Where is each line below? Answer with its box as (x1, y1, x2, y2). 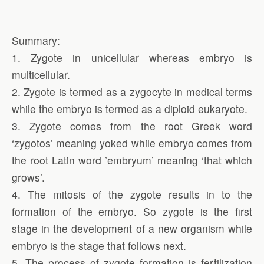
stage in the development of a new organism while (12, 221, 252, 236)
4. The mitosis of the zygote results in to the (12, 187, 252, 202)
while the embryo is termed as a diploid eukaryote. (12, 101, 247, 117)
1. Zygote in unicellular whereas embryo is (12, 50, 252, 65)
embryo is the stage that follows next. (12, 238, 186, 253)
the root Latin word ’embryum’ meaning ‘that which (12, 153, 252, 168)
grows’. (12, 170, 45, 185)
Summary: (12, 33, 60, 48)
